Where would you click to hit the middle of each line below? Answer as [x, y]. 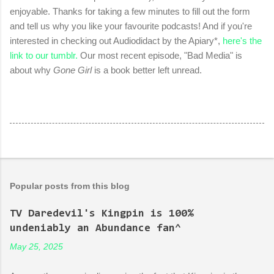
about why [31, 70]
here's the [242, 40]
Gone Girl [72, 70]
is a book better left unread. [147, 70]
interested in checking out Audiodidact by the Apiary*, [116, 40]
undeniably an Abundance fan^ [95, 228]
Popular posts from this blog [70, 186]
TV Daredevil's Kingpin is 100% [102, 214]
